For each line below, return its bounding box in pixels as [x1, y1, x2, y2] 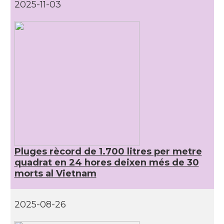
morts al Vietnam [14, 168, 96, 179]
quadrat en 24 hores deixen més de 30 [14, 157, 199, 168]
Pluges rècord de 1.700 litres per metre [14, 146, 202, 157]
